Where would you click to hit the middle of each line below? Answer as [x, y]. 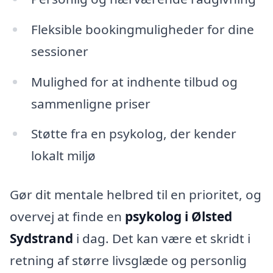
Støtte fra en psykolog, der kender [133, 134]
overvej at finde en [67, 217]
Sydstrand [41, 239]
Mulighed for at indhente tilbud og [134, 81]
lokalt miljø [63, 156]
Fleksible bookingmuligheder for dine [142, 29]
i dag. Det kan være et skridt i [162, 239]
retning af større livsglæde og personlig [128, 261]
